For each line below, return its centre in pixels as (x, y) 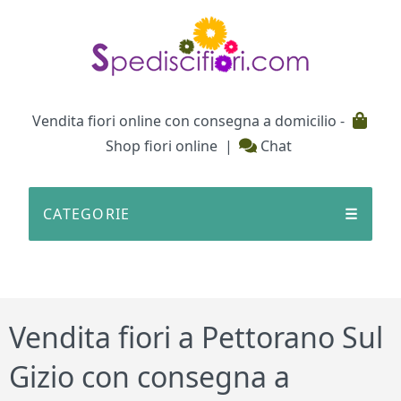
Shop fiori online (162, 146)
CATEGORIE (87, 214)
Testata (51, 47)
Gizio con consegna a (150, 377)
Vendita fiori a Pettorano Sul (196, 337)
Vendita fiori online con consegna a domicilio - (190, 121)
